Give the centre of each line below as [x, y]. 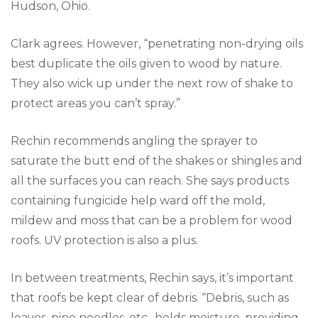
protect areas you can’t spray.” [95, 103]
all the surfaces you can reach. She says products [150, 180]
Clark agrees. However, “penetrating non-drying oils [157, 43]
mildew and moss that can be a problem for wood [152, 220]
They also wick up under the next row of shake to [152, 83]
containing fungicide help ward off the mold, [138, 200]
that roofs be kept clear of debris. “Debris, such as [150, 297]
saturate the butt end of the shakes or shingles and [157, 160]
